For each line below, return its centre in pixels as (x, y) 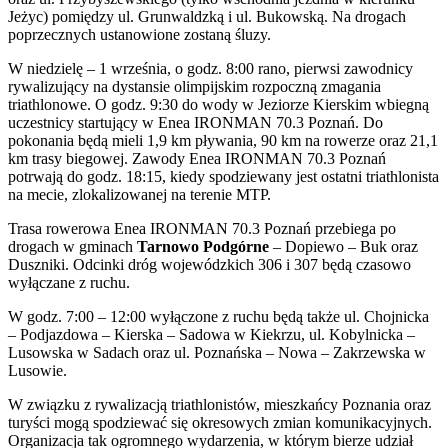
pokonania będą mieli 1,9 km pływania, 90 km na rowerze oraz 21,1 (223, 141)
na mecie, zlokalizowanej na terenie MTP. (139, 195)
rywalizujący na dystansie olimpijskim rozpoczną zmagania (194, 87)
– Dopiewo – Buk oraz (343, 247)
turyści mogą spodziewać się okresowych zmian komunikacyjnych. (220, 423)
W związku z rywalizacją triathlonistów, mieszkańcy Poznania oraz (219, 405)
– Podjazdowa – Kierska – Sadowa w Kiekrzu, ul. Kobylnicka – (211, 335)
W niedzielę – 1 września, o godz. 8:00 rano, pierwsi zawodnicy (210, 69)
